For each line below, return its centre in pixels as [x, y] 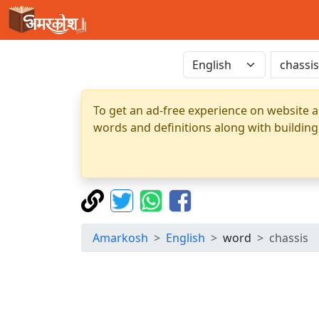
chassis [289, 238]
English [185, 238]
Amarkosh [120, 238]
